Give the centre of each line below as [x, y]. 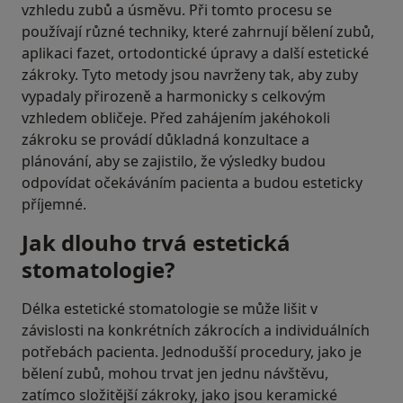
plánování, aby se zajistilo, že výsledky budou [174, 161]
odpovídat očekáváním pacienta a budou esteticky [192, 183]
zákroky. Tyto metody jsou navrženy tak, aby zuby [190, 75]
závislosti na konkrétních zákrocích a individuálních [196, 330]
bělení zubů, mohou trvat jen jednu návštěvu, [175, 373]
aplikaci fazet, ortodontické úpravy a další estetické [195, 53]
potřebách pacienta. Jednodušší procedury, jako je [192, 352]
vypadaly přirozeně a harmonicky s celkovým [174, 96]
